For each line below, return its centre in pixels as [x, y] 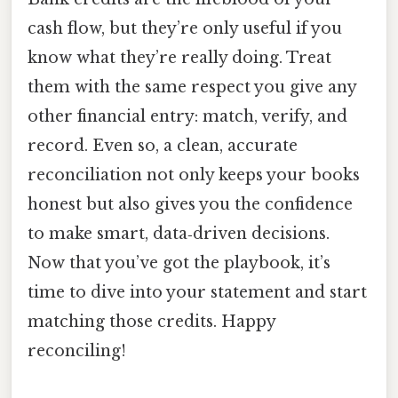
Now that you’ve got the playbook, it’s [179, 263]
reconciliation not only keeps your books [194, 175]
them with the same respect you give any [192, 88]
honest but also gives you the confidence [190, 205]
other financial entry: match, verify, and [187, 117]
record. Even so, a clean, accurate [163, 146]
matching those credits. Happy [151, 322]
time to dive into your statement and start [197, 293]
